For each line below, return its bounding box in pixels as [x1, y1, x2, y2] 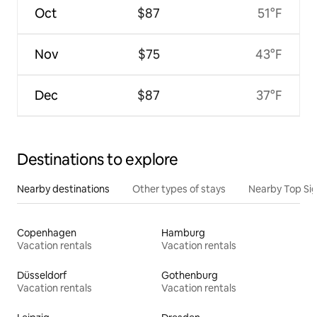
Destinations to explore [17, 149, 178, 170]
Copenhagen [17, 226, 76, 239]
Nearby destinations [17, 182, 110, 195]
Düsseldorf [17, 268, 67, 282]
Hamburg [161, 226, 205, 239]
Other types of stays [132, 182, 226, 195]
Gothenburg [161, 268, 218, 282]
